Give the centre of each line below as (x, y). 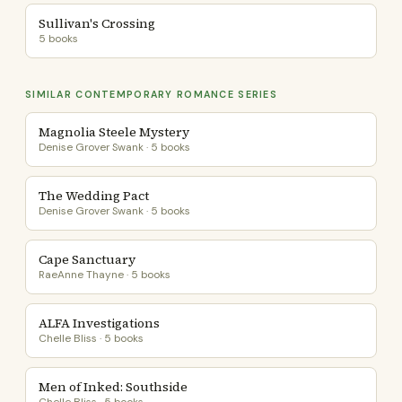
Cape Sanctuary (87, 259)
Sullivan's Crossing (97, 23)
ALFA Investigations (99, 323)
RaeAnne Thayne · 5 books (105, 275)
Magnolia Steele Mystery (114, 132)
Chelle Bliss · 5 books (91, 338)
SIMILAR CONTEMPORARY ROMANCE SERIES (152, 94)
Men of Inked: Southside (113, 387)
